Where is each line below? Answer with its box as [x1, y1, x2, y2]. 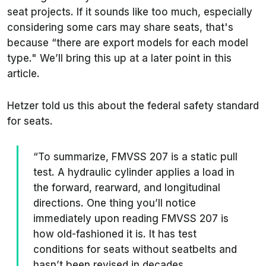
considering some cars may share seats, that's [7, 21, 233, 33]
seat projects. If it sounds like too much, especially [7, 5, 252, 18]
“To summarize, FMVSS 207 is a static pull [33, 150, 237, 163]
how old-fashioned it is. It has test [33, 227, 197, 240]
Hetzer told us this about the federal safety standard [7, 99, 259, 112]
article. [7, 67, 40, 80]
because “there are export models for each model [7, 36, 248, 49]
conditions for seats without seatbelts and [33, 243, 237, 255]
